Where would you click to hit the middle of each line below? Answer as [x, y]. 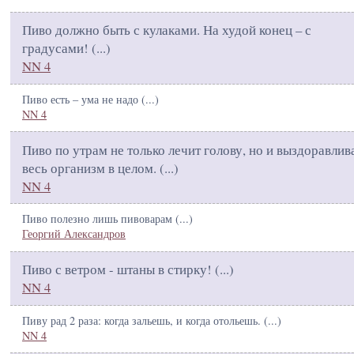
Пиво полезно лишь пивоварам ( [101, 219]
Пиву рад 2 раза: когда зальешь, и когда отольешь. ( [145, 320]
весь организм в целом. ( [93, 168]
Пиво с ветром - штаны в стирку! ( [121, 269]
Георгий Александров [74, 234]
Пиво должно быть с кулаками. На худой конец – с [167, 30]
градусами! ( [59, 48]
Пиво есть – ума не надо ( [84, 99]
